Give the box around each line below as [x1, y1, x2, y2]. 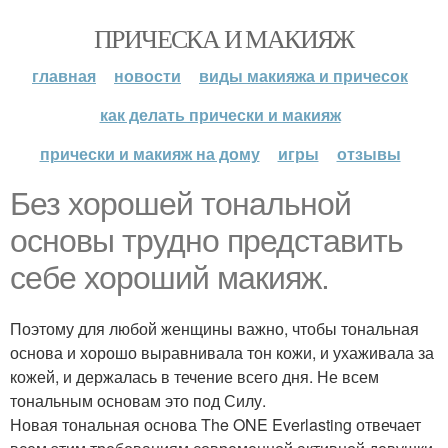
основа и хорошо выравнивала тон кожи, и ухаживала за [10, 341, 434, 364]
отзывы [336, 142, 401, 165]
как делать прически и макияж [99, 103, 341, 126]
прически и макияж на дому [39, 142, 260, 165]
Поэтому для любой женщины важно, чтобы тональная [10, 317, 419, 340]
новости [114, 64, 181, 87]
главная [32, 64, 96, 87]
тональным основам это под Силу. [10, 389, 266, 412]
